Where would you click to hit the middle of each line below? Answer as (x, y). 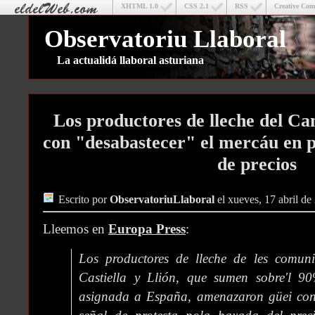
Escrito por (84, 200)
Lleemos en (76, 229)
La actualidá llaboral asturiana (132, 60)
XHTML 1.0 (140, 6)
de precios (257, 164)
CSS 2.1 (197, 6)
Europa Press (147, 229)
